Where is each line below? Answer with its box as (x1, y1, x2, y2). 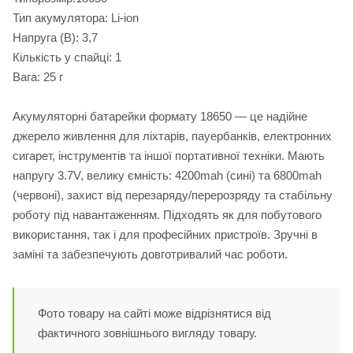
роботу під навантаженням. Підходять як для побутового (13, 208, 321, 222)
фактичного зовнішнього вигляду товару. (38, 326, 257, 340)
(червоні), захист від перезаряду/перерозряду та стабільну (13, 188, 333, 203)
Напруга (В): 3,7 (13, 31, 98, 45)
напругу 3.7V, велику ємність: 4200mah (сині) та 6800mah (13, 169, 321, 183)
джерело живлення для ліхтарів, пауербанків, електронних (13, 129, 332, 143)
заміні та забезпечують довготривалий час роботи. (13, 247, 288, 262)
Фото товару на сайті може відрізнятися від (38, 307, 271, 321)
